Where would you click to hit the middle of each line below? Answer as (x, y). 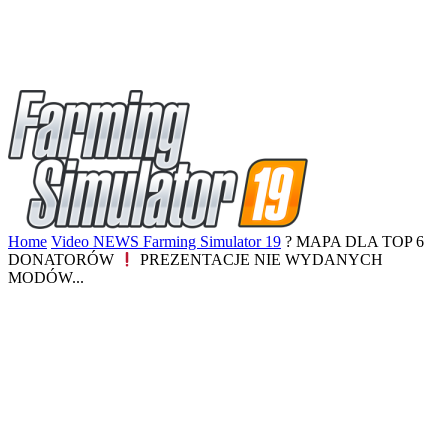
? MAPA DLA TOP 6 (354, 241)
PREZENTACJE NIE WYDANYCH (260, 260)
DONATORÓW (63, 260)
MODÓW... (46, 278)
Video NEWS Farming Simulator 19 (166, 241)
